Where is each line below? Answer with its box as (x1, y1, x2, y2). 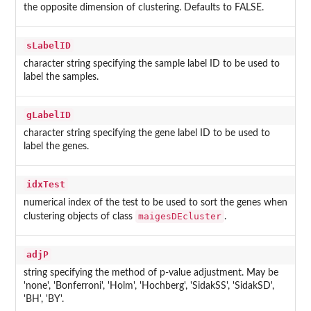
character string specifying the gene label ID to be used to (23, 128, 270, 139)
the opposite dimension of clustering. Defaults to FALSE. (23, 3, 264, 13)
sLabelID (26, 40, 71, 51)
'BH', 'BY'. (23, 294, 64, 305)
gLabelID (26, 110, 71, 121)
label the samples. (23, 72, 99, 83)
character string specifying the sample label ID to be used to (23, 59, 280, 69)
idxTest (26, 179, 65, 190)
